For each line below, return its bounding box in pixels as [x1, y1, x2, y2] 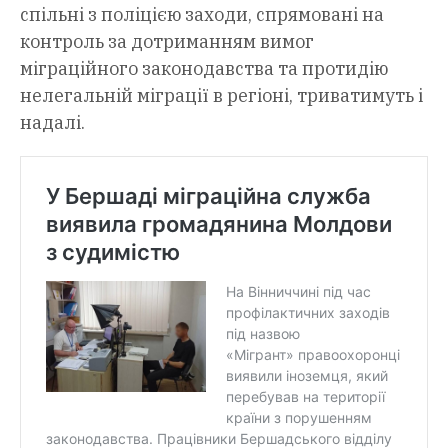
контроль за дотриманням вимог [20, 30, 314, 54]
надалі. [20, 111, 85, 135]
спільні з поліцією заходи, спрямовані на [20, 3, 384, 27]
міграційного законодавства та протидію [20, 57, 388, 81]
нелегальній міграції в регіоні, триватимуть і [20, 84, 423, 108]
